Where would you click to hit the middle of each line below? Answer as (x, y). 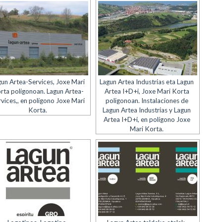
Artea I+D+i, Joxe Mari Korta (147, 91)
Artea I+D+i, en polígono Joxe (147, 119)
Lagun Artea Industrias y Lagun (147, 110)
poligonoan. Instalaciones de (147, 101)
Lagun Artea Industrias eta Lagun (147, 82)
